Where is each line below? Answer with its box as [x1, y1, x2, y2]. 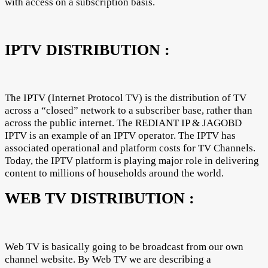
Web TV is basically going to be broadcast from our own [5, 240, 243, 252]
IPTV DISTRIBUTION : [5, 41, 170, 59]
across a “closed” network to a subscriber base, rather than [5, 105, 252, 117]
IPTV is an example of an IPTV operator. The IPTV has [5, 130, 236, 142]
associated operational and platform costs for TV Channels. [5, 142, 255, 154]
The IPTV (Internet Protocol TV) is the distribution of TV [5, 92, 246, 104]
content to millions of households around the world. [5, 167, 224, 179]
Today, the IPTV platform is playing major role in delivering [5, 155, 259, 167]
